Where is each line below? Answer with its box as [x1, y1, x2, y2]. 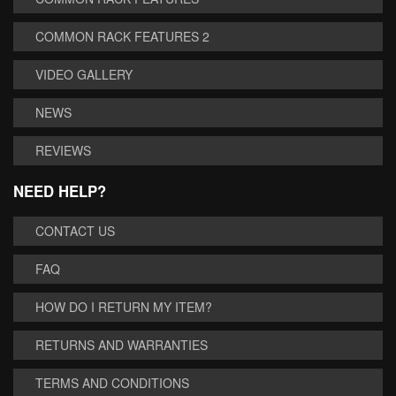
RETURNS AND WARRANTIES [35, 336, 208, 354]
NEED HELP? [13, 180, 106, 202]
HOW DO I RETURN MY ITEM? [35, 298, 212, 316]
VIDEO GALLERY [35, 65, 133, 83]
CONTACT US [35, 222, 115, 240]
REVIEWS [35, 141, 91, 159]
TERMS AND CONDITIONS [35, 374, 189, 392]
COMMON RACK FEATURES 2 [35, 27, 209, 45]
